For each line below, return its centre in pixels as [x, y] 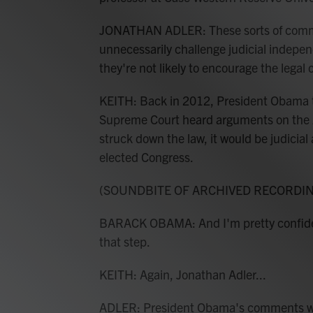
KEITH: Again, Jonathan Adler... [183, 274]
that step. [125, 241]
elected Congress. [146, 157]
